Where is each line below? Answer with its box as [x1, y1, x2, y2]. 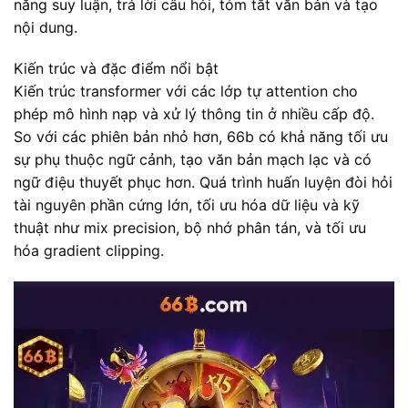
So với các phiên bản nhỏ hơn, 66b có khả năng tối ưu [14, 127, 388, 147]
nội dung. [14, 17, 77, 36]
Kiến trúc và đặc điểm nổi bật [14, 59, 219, 78]
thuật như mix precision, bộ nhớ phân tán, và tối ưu [14, 219, 366, 238]
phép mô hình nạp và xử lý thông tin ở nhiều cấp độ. [14, 105, 374, 124]
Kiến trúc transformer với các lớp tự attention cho [14, 82, 358, 101]
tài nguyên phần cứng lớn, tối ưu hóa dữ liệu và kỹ [14, 196, 360, 215]
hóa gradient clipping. [14, 241, 164, 260]
